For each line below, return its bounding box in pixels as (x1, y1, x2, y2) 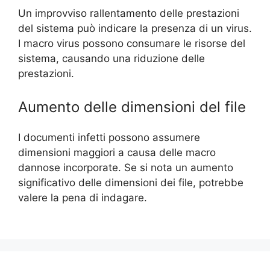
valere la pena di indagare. (18, 192, 147, 204)
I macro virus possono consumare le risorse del (18, 37, 245, 49)
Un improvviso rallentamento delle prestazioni (18, 7, 239, 19)
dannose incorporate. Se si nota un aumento (18, 162, 233, 174)
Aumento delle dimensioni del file (18, 98, 246, 116)
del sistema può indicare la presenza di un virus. (18, 22, 252, 34)
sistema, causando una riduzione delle (18, 52, 205, 64)
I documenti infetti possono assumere (18, 131, 200, 143)
